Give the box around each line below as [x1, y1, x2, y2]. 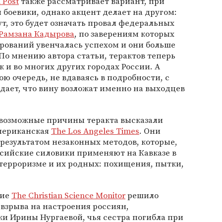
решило [125, 189, 159, 202]
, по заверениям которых [74, 28, 174, 40]
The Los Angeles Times [51, 125, 139, 137]
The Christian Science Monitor [11, 189, 125, 202]
